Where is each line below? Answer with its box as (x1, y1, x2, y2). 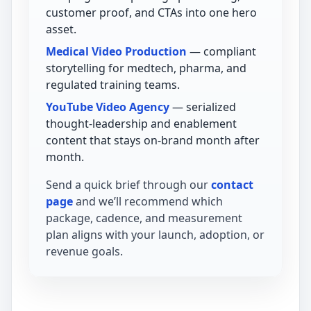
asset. (46, 22, 76, 37)
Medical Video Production (46, 44, 187, 60)
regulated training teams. (46, 77, 180, 93)
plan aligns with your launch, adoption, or (46, 227, 264, 243)
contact (211, 177, 253, 193)
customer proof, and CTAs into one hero (46, 5, 257, 21)
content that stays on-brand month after (46, 133, 260, 149)
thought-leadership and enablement (46, 116, 237, 132)
